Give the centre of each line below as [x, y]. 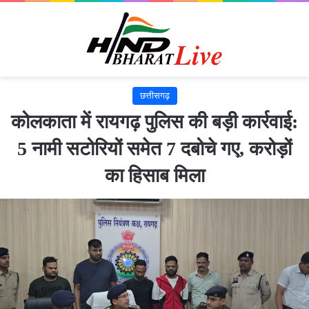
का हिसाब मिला [154, 175]
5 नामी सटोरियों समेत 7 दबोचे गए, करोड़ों [154, 148]
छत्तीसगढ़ [154, 95]
